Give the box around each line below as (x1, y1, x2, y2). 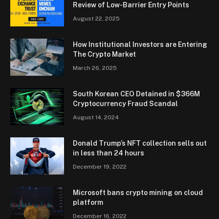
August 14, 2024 (73, 114, 119, 121)
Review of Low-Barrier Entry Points (73, 1, 189, 9)
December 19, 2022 (73, 163, 127, 171)
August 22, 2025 (73, 15, 120, 22)
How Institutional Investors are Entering (73, 41, 207, 49)
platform (73, 198, 103, 207)
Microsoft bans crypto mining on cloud (73, 189, 203, 197)
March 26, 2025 (73, 65, 117, 72)
